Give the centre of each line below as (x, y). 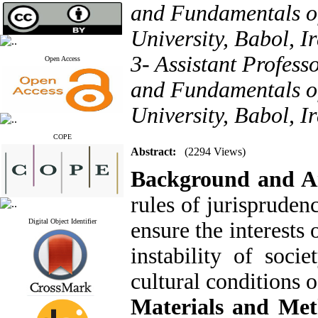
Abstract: (153, 152)
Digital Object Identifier (62, 221)
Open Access (62, 59)
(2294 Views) (215, 152)
